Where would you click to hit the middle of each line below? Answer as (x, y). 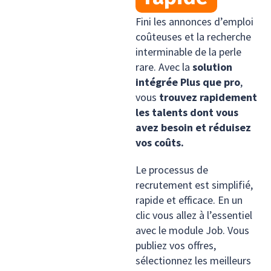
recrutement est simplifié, (194, 184)
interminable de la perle (188, 51)
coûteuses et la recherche (193, 36)
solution (212, 67)
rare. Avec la (164, 67)
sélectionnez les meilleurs (193, 260)
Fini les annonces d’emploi (194, 21)
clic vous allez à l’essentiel (194, 215)
